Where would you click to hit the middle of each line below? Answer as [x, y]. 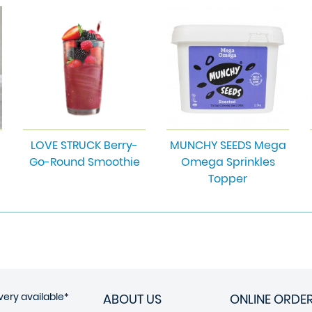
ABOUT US [132, 299]
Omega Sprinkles [228, 162]
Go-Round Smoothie [84, 162]
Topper [228, 179]
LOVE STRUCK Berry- [84, 145]
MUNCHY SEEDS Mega [228, 145]
